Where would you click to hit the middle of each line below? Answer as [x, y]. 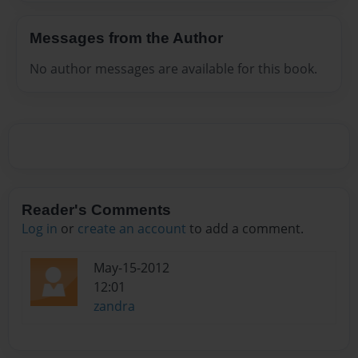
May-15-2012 [131, 268]
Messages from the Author [126, 38]
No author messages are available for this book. [173, 68]
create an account [132, 229]
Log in [40, 229]
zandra [114, 306]
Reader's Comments [96, 210]
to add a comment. [245, 229]
